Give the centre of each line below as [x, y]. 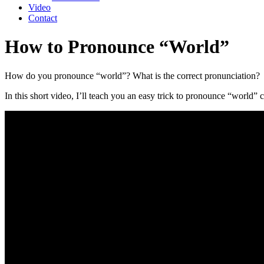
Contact [43, 18]
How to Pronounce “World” [117, 47]
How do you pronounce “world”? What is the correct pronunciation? [132, 75]
